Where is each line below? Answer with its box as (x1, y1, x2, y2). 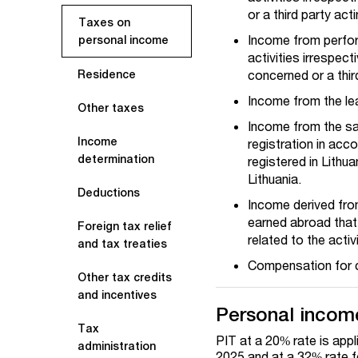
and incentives (78, 288, 157, 301)
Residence (78, 68, 136, 81)
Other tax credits (78, 271, 172, 284)
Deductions (78, 186, 140, 199)
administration (78, 340, 156, 352)
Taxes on (78, 16, 130, 29)
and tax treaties (78, 237, 167, 250)
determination (78, 153, 154, 165)
